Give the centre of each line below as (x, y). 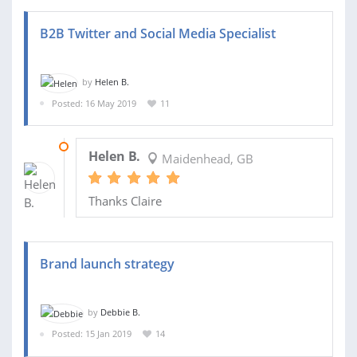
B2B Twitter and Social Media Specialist (158, 34)
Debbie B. (120, 312)
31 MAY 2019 (102, 147)
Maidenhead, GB (206, 159)
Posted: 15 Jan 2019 (92, 333)
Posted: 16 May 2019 (94, 103)
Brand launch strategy (107, 264)
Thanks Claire (125, 201)
